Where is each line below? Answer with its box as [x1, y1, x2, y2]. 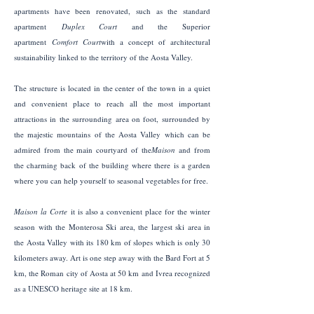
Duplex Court [61, 21, 118, 32]
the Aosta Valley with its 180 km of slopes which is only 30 [14, 237, 210, 247]
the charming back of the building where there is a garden [14, 160, 210, 170]
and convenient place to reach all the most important [14, 98, 210, 109]
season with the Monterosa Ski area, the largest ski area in [14, 221, 210, 232]
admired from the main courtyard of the [14, 144, 151, 155]
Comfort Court [52, 36, 101, 47]
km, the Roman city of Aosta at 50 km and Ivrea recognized [14, 268, 210, 278]
